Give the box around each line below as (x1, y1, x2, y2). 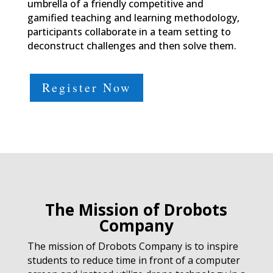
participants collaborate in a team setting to (27, 25, 231, 38)
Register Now (41, 79, 131, 96)
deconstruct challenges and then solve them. (27, 39, 236, 52)
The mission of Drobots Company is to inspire (27, 239, 238, 253)
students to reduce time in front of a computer (27, 253, 240, 267)
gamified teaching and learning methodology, (27, 11, 239, 24)
